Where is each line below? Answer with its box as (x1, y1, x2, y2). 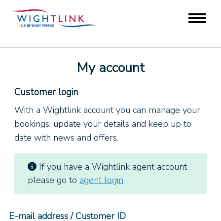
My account (76, 59, 145, 77)
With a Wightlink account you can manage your (14, 104, 201, 116)
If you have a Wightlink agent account (37, 161, 187, 173)
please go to (28, 174, 80, 186)
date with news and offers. (14, 132, 119, 144)
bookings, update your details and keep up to (14, 118, 192, 130)
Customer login (14, 86, 78, 99)
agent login (79, 174, 124, 186)
